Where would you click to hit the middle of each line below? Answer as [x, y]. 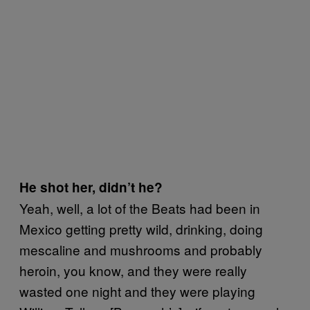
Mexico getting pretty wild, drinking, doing [141, 228]
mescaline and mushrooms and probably [141, 249]
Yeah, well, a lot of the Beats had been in [140, 208]
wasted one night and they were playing [137, 291]
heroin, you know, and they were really [133, 270]
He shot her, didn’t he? [91, 187]
